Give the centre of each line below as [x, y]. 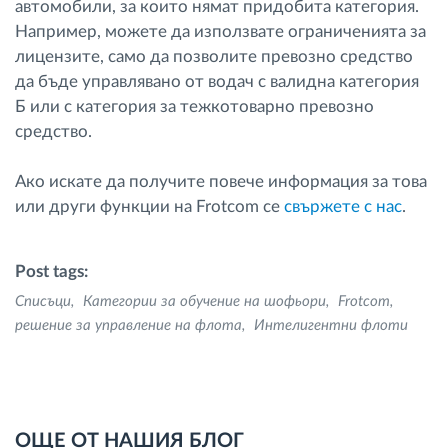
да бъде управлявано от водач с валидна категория [217, 82]
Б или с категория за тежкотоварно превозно [194, 107]
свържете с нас [343, 207]
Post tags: [51, 272]
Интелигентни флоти [331, 326]
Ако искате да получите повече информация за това [221, 182]
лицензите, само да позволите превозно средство [214, 57]
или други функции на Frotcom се [149, 207]
